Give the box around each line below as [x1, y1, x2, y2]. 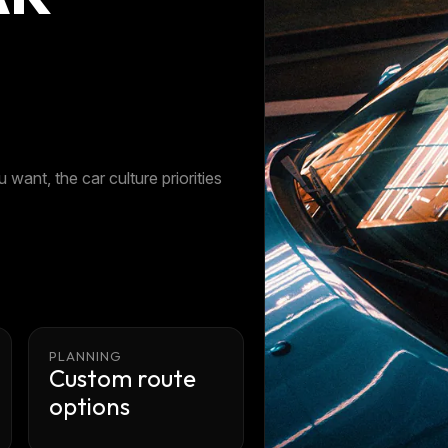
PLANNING [49, 348, 123, 365]
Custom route [49, 363, 196, 394]
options [49, 391, 130, 422]
